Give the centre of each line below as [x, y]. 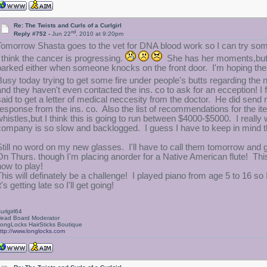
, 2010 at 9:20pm [100, 34]
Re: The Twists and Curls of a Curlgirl [68, 25]
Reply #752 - [33, 34]
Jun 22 [62, 34]
